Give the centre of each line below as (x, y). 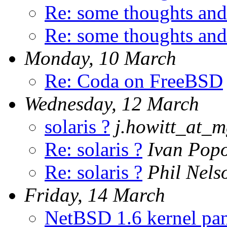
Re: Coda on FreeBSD (134, 81)
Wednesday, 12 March (112, 103)
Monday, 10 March (100, 58)
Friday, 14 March (95, 195)
